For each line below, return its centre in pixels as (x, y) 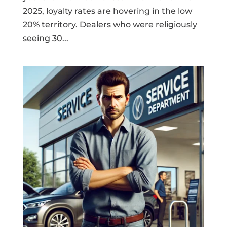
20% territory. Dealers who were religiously (110, 25)
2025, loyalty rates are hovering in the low (107, 11)
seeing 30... (45, 39)
